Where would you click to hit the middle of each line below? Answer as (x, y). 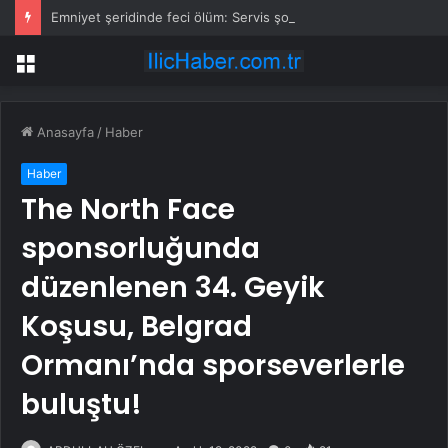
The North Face (128, 210)
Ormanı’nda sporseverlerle (213, 366)
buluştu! (81, 405)
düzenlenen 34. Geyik (173, 288)
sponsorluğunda (140, 249)
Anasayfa (63, 132)
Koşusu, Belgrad (136, 327)
